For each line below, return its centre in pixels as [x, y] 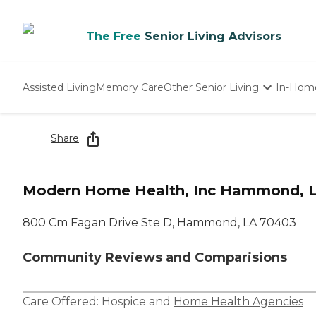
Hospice [124, 302]
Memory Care [130, 87]
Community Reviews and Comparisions [155, 258]
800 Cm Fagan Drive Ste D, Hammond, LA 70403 [159, 223]
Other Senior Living [211, 87]
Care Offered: [62, 302]
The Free [114, 36]
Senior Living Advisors [213, 36]
